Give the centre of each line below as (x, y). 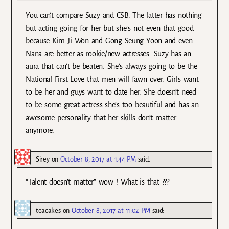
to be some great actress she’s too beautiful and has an (112, 105)
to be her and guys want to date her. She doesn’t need (111, 92)
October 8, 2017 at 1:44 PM (98, 159)
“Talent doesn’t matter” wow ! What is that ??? (97, 182)
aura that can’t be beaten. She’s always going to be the (111, 67)
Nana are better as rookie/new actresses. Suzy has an (108, 54)
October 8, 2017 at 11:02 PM (111, 210)
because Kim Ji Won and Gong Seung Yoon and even (109, 41)
